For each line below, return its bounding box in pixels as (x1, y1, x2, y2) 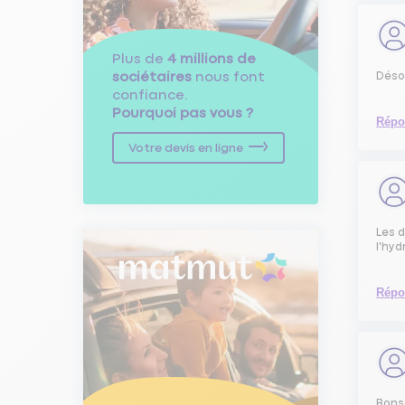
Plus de (112, 51, 167, 67)
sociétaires (112, 69, 192, 85)
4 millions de (167, 51, 256, 67)
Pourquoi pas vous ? (112, 105, 253, 121)
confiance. (112, 87, 188, 103)
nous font (192, 69, 265, 85)
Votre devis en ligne (128, 141, 243, 155)
